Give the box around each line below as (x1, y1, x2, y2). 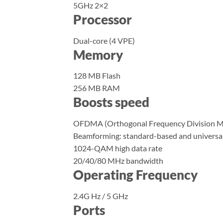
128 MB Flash (73, 71, 120, 81)
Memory (73, 47, 123, 62)
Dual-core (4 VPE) (73, 35, 135, 45)
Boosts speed (73, 95, 149, 110)
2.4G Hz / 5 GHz (73, 191, 128, 201)
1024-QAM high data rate (73, 143, 162, 153)
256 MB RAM (73, 83, 120, 93)
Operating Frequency (73, 167, 198, 183)
